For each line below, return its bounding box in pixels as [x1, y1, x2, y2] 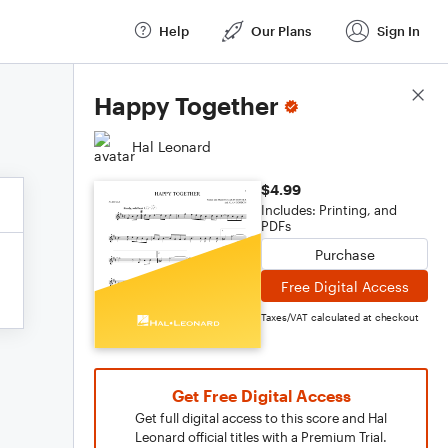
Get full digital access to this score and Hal [135, 410, 387, 426]
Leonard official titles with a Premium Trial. [135, 429, 387, 445]
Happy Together [94, 91, 279, 120]
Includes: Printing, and [261, 202, 397, 218]
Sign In [377, 22, 420, 39]
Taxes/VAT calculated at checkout [261, 311, 419, 323]
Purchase [314, 245, 375, 263]
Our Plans [251, 22, 311, 39]
